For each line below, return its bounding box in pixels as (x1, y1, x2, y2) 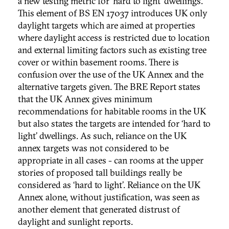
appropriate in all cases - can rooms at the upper (18, 154, 203, 167)
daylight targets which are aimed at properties (18, 19, 195, 32)
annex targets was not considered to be (18, 142, 169, 154)
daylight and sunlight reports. (18, 216, 133, 228)
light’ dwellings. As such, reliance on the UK (18, 130, 187, 142)
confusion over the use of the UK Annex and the (18, 68, 203, 81)
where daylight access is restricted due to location (18, 32, 210, 44)
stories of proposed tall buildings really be (18, 167, 182, 179)
